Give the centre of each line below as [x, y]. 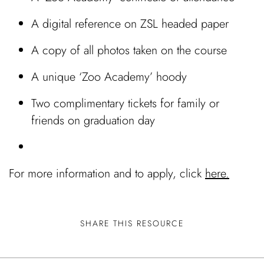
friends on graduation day [93, 120]
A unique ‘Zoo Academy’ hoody [109, 77]
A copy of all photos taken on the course [129, 50]
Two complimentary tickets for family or [126, 103]
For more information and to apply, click [107, 173]
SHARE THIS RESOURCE [132, 223]
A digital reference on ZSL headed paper [130, 24]
